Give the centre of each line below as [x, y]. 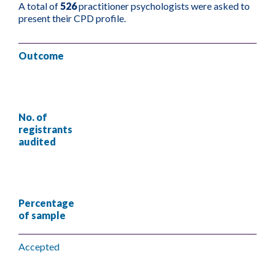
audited [37, 141]
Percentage [46, 203]
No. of [33, 117]
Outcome [41, 56]
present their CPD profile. [73, 18]
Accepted [39, 246]
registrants [45, 129]
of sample [42, 215]
